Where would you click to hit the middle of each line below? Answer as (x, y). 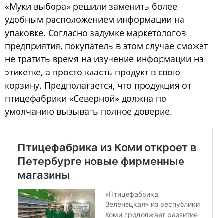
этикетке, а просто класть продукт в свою (92, 72)
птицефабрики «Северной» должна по (86, 98)
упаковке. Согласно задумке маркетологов (95, 32)
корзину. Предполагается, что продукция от (98, 85)
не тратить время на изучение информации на (104, 59)
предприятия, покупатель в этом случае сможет (106, 45)
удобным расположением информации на (95, 19)
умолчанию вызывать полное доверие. (89, 111)
